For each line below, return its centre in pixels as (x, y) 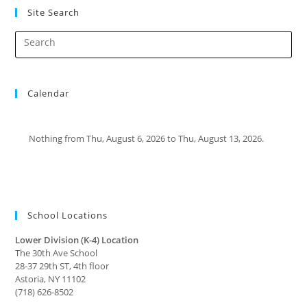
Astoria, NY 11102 (51, 279)
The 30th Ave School (57, 253)
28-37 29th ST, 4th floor (62, 266)
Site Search (54, 12)
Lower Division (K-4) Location (77, 240)
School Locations (68, 215)
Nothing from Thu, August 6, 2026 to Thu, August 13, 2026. (147, 138)
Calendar (49, 93)
